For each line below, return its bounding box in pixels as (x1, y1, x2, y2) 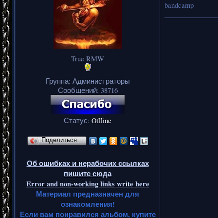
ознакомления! (60, 199, 115, 209)
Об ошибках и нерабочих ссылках (26, 158, 149, 168)
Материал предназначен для (36, 188, 139, 199)
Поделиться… (41, 136, 83, 144)
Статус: (64, 115, 91, 125)
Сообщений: (57, 85, 101, 95)
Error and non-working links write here (26, 178, 149, 189)
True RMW (71, 54, 104, 63)
